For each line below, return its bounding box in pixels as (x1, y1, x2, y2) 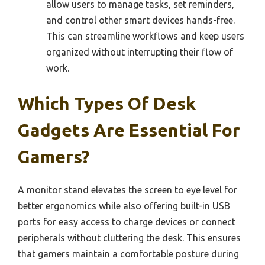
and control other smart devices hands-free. (46, 14, 235, 25)
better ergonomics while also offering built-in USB (18, 200, 230, 211)
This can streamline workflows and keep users (46, 30, 244, 41)
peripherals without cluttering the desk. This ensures (18, 232, 241, 243)
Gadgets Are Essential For (18, 119, 240, 140)
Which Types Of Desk (18, 93, 196, 114)
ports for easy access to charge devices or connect (18, 216, 235, 227)
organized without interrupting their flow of (46, 46, 233, 57)
